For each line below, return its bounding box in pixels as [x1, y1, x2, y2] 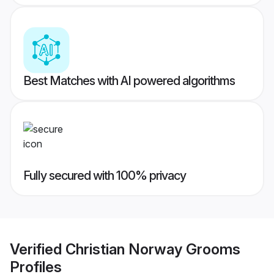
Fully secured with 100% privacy [23, 168, 186, 183]
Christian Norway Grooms [65, 240, 240, 258]
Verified [10, 240, 65, 258]
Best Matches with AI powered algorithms [23, 73, 235, 89]
